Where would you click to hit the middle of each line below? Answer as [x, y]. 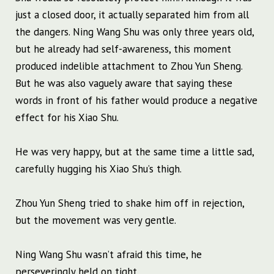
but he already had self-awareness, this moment [123, 49]
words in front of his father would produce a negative [136, 101]
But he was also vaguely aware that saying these [124, 83]
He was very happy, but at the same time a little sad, [135, 152]
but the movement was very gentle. [96, 220]
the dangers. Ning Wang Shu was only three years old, [135, 32]
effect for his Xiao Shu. [67, 118]
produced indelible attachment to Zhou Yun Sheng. [129, 66]
